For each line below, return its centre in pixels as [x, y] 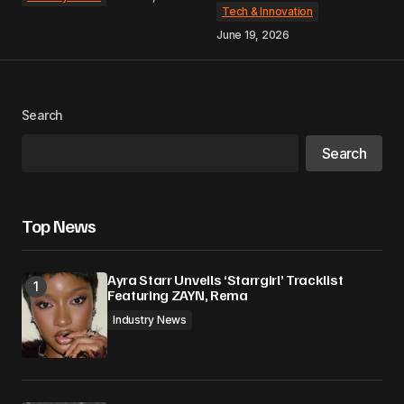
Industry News [150, 319]
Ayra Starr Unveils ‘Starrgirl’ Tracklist [225, 279]
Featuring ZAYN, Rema [178, 294]
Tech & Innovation [267, 11]
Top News [59, 225]
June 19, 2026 [253, 34]
